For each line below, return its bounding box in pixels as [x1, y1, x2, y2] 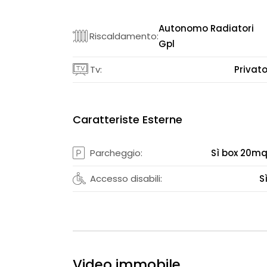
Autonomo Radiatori [158, 21, 254, 35]
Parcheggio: [90, 146, 142, 159]
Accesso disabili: [90, 172, 162, 185]
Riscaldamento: [89, 29, 159, 42]
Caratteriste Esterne [73, 111, 182, 127]
